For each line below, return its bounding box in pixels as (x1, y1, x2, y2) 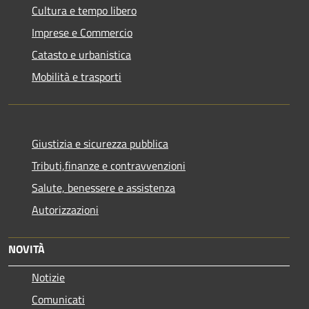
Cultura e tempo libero (32, 2, 137, 19)
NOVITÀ (8, 241, 45, 258)
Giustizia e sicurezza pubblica (32, 135, 168, 152)
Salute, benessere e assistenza (32, 179, 175, 197)
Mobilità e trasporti (32, 68, 121, 86)
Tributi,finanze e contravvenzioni (32, 157, 186, 175)
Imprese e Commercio (32, 24, 132, 41)
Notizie (32, 269, 65, 286)
